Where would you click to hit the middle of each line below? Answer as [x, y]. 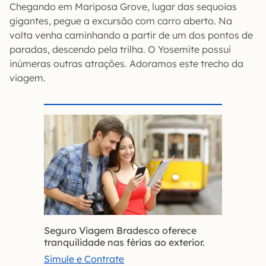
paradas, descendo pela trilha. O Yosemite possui [120, 49]
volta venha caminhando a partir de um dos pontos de [131, 35]
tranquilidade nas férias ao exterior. [124, 242]
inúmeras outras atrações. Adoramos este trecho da [126, 64]
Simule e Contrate [84, 259]
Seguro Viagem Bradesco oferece [120, 230]
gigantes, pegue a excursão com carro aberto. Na [121, 21]
